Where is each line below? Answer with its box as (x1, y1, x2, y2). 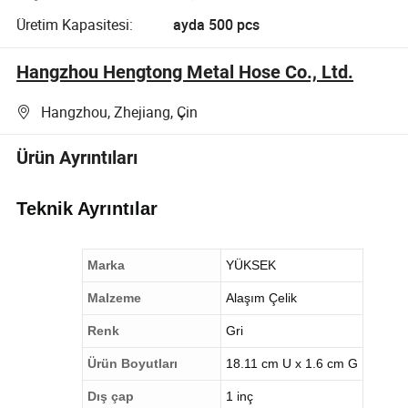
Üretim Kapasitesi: (16, 14, 134, 35)
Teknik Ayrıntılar (16, 198, 158, 219)
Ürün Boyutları (87, 355, 178, 371)
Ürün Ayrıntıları (16, 147, 138, 169)
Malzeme (87, 290, 142, 305)
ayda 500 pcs (172, 14, 260, 35)
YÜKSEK (226, 257, 277, 272)
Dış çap (87, 388, 135, 403)
